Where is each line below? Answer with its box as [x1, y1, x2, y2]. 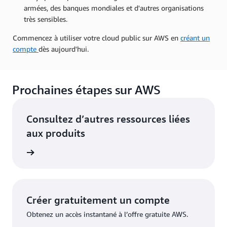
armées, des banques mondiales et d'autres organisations [24, 4, 204, 13]
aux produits [26, 127, 85, 139]
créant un [180, 33, 210, 43]
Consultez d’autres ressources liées [26, 113, 190, 125]
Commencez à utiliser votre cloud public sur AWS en [13, 33, 180, 43]
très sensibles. [24, 15, 67, 24]
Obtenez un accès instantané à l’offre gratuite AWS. [26, 210, 188, 219]
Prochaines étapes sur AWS [12, 83, 161, 97]
